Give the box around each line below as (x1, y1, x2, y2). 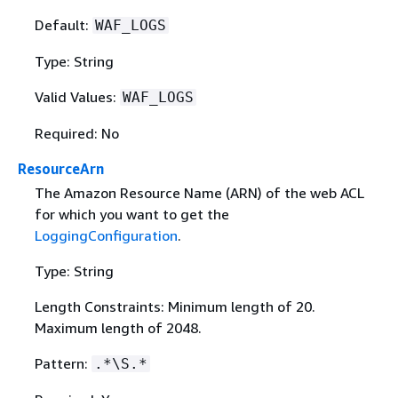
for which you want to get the (34, 205, 229, 224)
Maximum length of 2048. (34, 319, 202, 338)
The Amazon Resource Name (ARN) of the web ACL (34, 184, 364, 203)
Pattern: (34, 354, 92, 373)
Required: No (34, 124, 119, 143)
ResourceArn (18, 160, 104, 179)
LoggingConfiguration (34, 227, 178, 245)
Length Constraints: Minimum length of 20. (34, 298, 315, 316)
